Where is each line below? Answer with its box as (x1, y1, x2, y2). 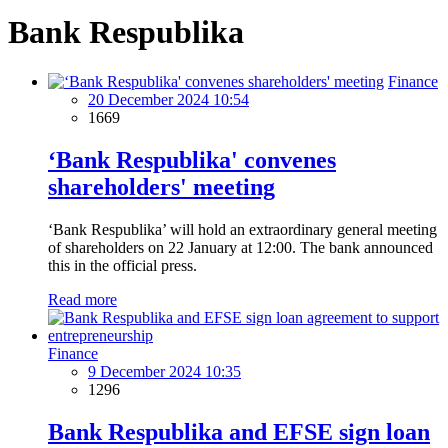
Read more (48, 290, 117, 308)
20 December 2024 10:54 (88, 90, 249, 108)
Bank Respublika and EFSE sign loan (48, 418, 430, 445)
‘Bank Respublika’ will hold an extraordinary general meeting (48, 220, 437, 238)
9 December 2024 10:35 (88, 362, 241, 380)
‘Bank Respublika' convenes (48, 146, 336, 173)
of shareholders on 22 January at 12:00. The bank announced (48, 238, 433, 256)
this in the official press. (48, 256, 197, 274)
